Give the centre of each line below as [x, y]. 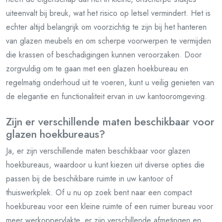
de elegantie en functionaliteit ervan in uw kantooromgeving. [107, 96]
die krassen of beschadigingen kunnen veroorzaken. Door [104, 55]
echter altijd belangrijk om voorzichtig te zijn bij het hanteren [106, 27]
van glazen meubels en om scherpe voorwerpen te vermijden [109, 41]
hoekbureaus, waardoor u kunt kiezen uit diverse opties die [105, 165]
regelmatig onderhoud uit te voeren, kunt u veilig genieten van [110, 83]
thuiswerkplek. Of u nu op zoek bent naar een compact [99, 193]
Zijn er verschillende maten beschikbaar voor [110, 122]
